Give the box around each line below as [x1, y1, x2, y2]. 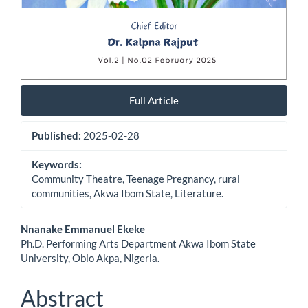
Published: [32, 129, 83, 142]
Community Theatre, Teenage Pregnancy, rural [32, 173, 240, 186]
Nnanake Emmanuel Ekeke [21, 223, 145, 236]
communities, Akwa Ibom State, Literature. [32, 187, 223, 200]
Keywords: [32, 158, 82, 171]
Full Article [129, 93, 179, 107]
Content [20, 268, 100, 296]
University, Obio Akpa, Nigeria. [21, 252, 159, 265]
